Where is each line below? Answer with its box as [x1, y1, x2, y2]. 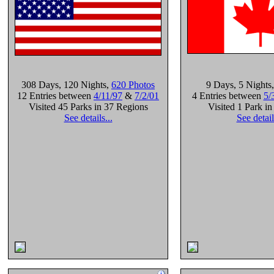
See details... [64, 113, 113, 123]
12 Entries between [17, 91, 94, 101]
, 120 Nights [59, 80, 106, 90]
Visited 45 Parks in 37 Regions [28, 102, 148, 112]
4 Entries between [191, 91, 264, 101]
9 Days [206, 80, 234, 90]
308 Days [21, 80, 59, 90]
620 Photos [111, 80, 155, 90]
